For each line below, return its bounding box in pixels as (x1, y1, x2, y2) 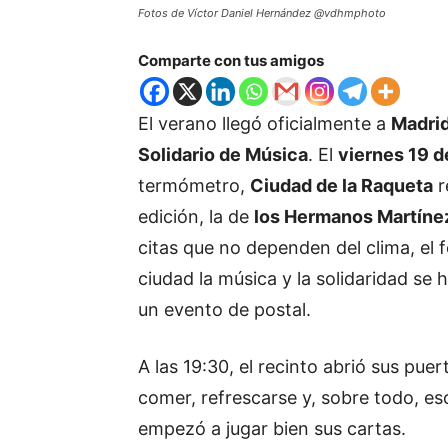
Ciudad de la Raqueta (250, 175, 433, 197)
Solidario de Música (138, 144, 308, 166)
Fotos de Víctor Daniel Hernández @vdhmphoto (138, 6, 386, 21)
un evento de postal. (138, 299, 311, 321)
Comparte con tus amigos (138, 51, 324, 71)
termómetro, (138, 175, 250, 197)
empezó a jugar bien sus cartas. (138, 418, 406, 440)
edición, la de (138, 206, 254, 228)
